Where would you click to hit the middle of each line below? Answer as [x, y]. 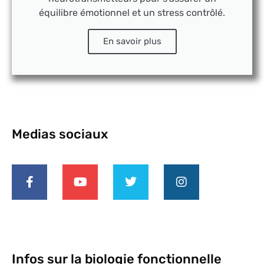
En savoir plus [132, 42]
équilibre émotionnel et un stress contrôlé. [132, 13]
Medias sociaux [60, 134]
